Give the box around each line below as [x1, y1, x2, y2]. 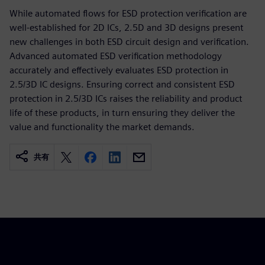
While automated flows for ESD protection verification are [9, 8, 247, 19]
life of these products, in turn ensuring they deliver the [9, 107, 235, 118]
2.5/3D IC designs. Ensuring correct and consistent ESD [9, 79, 235, 90]
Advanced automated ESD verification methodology [9, 50, 222, 62]
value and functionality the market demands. [9, 121, 195, 132]
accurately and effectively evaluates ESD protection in [9, 64, 228, 76]
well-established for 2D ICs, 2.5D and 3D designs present [9, 22, 244, 33]
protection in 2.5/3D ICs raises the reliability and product [9, 93, 243, 104]
